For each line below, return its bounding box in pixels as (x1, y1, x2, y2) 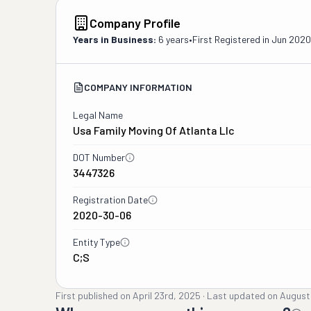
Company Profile (90, 15, 180, 31)
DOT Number (73, 151, 125, 163)
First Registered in (192, 33, 271, 45)
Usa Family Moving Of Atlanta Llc (73, 124, 235, 137)
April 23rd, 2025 (133, 289, 201, 301)
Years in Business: (73, 33, 156, 45)
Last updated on (207, 289, 278, 301)
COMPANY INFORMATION (84, 81, 192, 93)
